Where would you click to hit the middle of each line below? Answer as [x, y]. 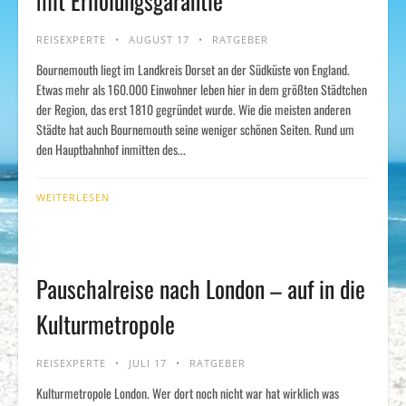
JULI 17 [148, 363]
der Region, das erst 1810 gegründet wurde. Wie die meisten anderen [193, 109]
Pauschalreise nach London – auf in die [201, 289]
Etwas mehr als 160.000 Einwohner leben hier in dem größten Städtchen [202, 89]
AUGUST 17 [159, 39]
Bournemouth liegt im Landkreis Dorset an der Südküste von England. [193, 69]
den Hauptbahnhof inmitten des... [111, 149]
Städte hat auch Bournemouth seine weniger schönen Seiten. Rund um [195, 129]
